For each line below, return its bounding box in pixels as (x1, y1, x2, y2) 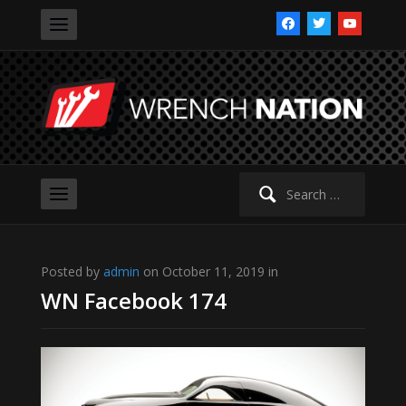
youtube (337, 13, 386, 30)
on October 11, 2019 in (139, 263, 278, 281)
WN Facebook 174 (40, 285, 227, 316)
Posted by (40, 263, 103, 281)
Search (228, 173, 269, 191)
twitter (306, 13, 345, 30)
